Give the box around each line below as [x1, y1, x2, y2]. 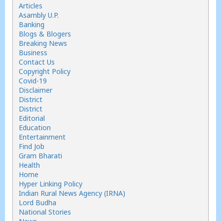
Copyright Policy [19, 67, 71, 76]
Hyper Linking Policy [19, 179, 82, 188]
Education [19, 123, 51, 132]
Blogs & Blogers [19, 29, 71, 38]
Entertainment [19, 132, 66, 142]
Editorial [19, 113, 45, 123]
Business [19, 48, 47, 57]
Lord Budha [19, 198, 56, 207]
